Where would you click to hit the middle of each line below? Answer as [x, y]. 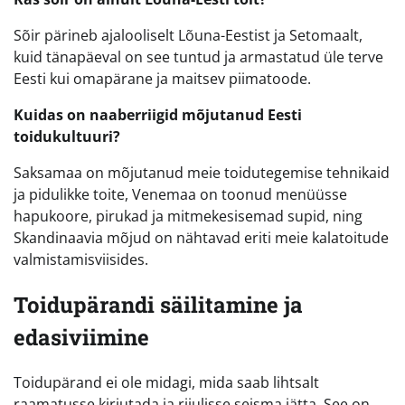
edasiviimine [81, 338]
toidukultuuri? [67, 137]
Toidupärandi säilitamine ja [158, 305]
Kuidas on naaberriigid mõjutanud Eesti [158, 115]
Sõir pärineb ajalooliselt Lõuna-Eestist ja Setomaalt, [188, 36]
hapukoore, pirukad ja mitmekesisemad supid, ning [188, 217]
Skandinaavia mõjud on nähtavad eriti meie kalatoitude [201, 238]
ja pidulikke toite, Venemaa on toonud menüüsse [180, 195]
